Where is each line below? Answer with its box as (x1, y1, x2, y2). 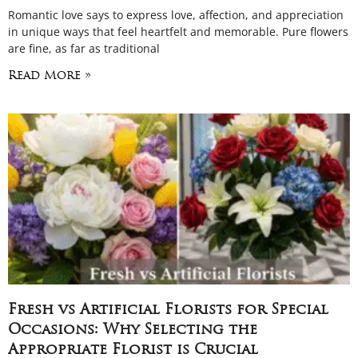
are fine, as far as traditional (8, 41, 160, 56)
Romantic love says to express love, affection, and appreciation (8, 7, 344, 22)
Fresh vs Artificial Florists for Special (8, 303, 328, 318)
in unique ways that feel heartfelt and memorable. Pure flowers (8, 24, 348, 39)
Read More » (8, 70, 91, 82)
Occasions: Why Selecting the (8, 323, 257, 338)
